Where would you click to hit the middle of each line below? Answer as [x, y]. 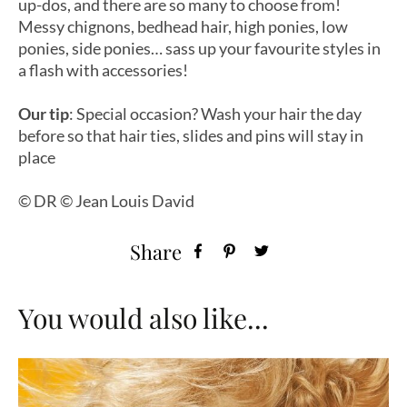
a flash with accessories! [103, 70]
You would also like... [144, 318]
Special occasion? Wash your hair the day [219, 114]
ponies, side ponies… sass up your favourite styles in [199, 49]
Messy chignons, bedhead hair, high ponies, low [183, 27]
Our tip [44, 114]
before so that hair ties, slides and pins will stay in [191, 136]
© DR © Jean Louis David [106, 201]
